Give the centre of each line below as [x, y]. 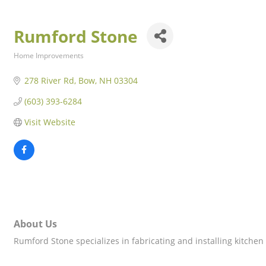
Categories [32, 63]
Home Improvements [49, 55]
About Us [35, 224]
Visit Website [50, 122]
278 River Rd [49, 80]
